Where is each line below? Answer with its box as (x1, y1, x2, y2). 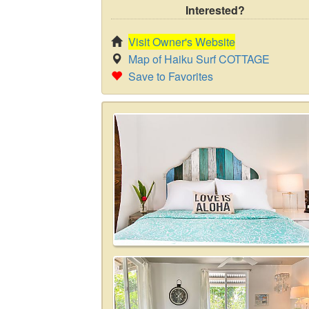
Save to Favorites (128, 68, 213, 84)
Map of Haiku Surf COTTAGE (128, 51, 270, 67)
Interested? (186, 2, 245, 18)
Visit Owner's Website (128, 34, 235, 50)
